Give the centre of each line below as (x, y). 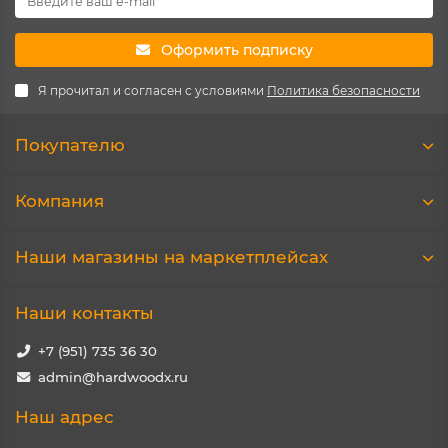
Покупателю (70, 145)
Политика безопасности (343, 90)
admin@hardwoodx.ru (112, 377)
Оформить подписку (236, 50)
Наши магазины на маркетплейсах (171, 257)
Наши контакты (84, 313)
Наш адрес (64, 417)
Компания (59, 201)
